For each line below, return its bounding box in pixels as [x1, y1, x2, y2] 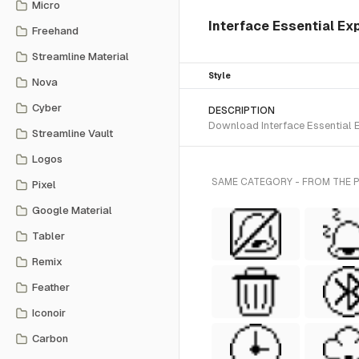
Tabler [32, 230, 65, 242]
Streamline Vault [32, 127, 113, 139]
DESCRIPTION [208, 105, 275, 116]
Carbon [32, 333, 68, 345]
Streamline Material [32, 50, 129, 63]
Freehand [32, 25, 79, 37]
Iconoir [32, 307, 66, 319]
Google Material [32, 204, 112, 216]
